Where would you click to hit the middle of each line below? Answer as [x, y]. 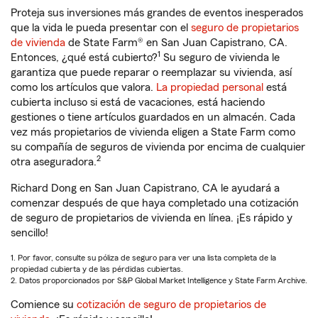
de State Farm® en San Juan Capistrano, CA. [176, 43]
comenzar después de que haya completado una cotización [155, 203]
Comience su [44, 305]
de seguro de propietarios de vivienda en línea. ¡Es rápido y [152, 218]
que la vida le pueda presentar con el [101, 28]
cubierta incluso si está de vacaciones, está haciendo [138, 103]
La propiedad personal [210, 88]
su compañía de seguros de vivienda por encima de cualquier [158, 147]
